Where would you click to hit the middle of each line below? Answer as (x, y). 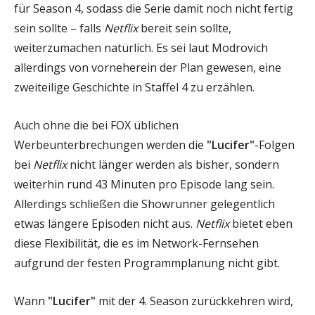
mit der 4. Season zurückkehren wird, (194, 301)
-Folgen (275, 144)
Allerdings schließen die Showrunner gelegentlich (144, 204)
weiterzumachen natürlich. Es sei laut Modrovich (141, 47)
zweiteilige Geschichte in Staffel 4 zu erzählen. (134, 87)
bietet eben (261, 223)
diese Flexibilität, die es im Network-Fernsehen (136, 243)
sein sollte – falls (59, 28)
